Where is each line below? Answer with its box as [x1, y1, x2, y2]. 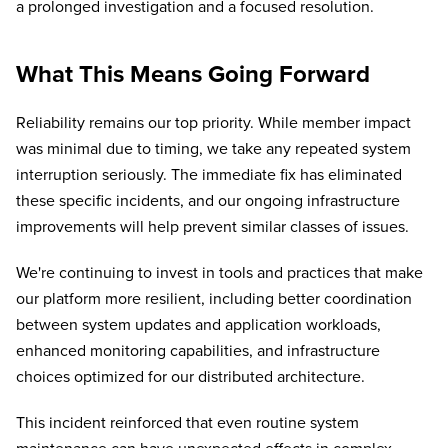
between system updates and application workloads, [16, 315, 381, 336]
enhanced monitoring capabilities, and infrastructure [16, 341, 380, 362]
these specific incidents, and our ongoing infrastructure [16, 191, 400, 212]
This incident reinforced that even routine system [16, 413, 359, 434]
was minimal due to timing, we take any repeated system [16, 139, 411, 160]
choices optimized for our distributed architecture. [16, 367, 365, 388]
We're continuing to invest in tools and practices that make [16, 263, 423, 284]
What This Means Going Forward [16, 60, 370, 90]
